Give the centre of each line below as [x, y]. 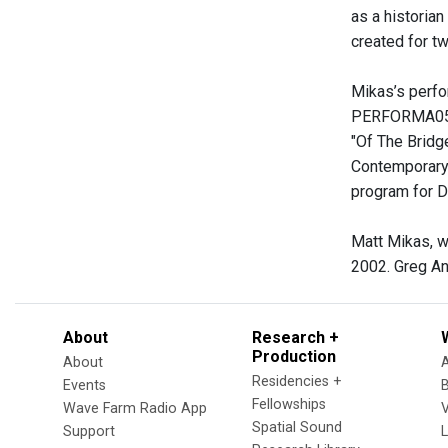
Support [89, 431]
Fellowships [289, 404]
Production [294, 356]
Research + [295, 337]
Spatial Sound [297, 427]
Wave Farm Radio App [135, 408]
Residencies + [297, 381]
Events [84, 385]
